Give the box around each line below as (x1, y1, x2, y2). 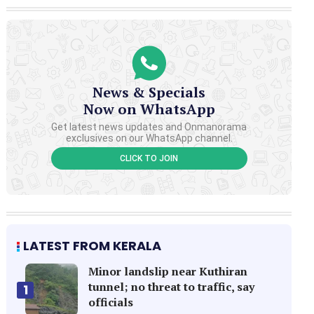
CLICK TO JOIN (120, 153, 179, 163)
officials (88, 294, 134, 310)
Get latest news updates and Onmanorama (51, 121, 247, 132)
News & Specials (93, 82, 206, 102)
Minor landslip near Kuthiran (88, 264, 248, 279)
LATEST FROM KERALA (23, 237, 162, 254)
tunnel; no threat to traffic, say (88, 279, 255, 294)
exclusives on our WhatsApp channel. (65, 132, 233, 144)
